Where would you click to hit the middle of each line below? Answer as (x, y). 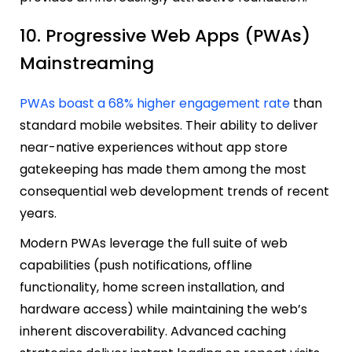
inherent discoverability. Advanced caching (153, 332)
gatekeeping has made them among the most (163, 170)
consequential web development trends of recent (174, 192)
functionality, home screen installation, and (152, 288)
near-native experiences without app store (154, 148)
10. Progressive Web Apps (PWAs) (165, 36)
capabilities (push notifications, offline (136, 266)
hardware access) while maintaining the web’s (163, 310)
